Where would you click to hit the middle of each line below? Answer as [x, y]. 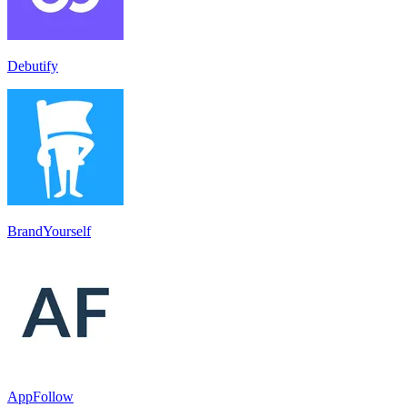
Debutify [33, 65]
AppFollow [40, 396]
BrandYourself [49, 231]
